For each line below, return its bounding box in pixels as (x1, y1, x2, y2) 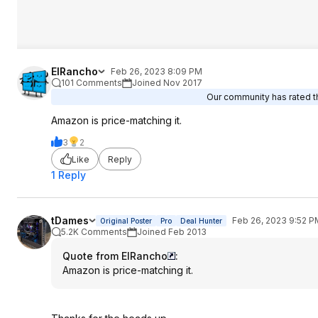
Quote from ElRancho (62, 250, 168, 262)
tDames (51, 214, 89, 226)
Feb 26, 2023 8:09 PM (111, 66, 202, 77)
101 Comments (61, 77, 122, 88)
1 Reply (51, 169, 86, 181)
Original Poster (100, 216, 152, 225)
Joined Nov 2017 (132, 77, 202, 88)
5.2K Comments (61, 226, 127, 237)
